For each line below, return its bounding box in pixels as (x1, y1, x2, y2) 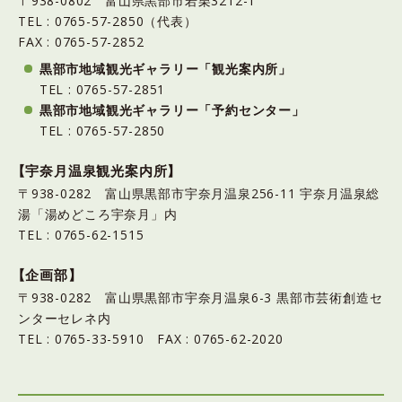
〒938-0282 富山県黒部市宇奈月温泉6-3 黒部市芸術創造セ (18, 289, 383, 306)
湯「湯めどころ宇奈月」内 (18, 205, 178, 223)
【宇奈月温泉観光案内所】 (11, 162, 182, 179)
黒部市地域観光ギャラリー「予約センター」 (39, 101, 305, 118)
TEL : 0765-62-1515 (18, 226, 144, 243)
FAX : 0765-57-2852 (18, 33, 144, 50)
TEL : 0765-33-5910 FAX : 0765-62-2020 (18, 330, 284, 347)
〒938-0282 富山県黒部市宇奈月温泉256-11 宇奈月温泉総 (18, 185, 380, 202)
